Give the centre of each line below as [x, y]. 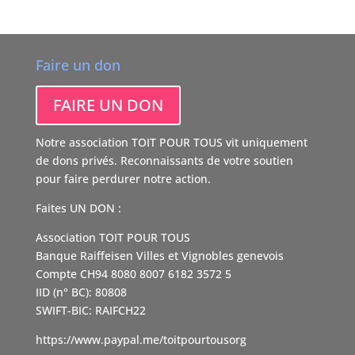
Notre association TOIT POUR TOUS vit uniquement [171, 143]
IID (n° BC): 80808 [81, 292]
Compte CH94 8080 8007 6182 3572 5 [133, 274]
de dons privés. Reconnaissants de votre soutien [164, 161]
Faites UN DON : [78, 208]
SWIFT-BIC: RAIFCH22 [90, 311]
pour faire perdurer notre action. [123, 179]
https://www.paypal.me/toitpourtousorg [141, 340]
